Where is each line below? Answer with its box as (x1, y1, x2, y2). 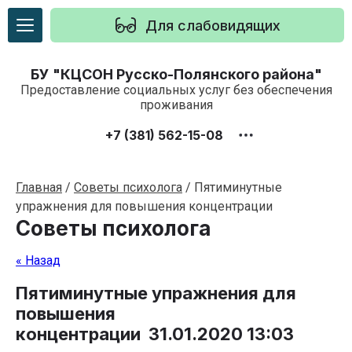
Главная (16, 180, 62, 195)
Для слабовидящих (145, 16, 280, 34)
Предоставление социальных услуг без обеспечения (20, 82, 332, 97)
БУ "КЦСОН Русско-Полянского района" (30, 66, 322, 82)
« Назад (16, 253, 60, 268)
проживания (139, 97, 213, 112)
